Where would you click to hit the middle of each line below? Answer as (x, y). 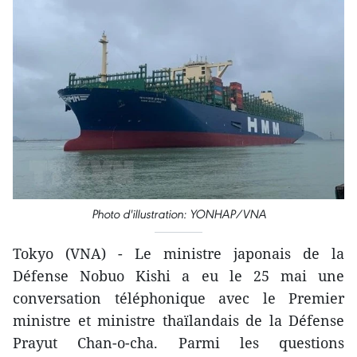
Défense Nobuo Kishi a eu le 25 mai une (178, 275)
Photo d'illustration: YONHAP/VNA (178, 214)
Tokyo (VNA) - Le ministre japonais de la (178, 253)
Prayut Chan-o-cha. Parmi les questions (178, 342)
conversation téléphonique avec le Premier (178, 298)
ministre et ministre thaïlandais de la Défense (178, 320)
